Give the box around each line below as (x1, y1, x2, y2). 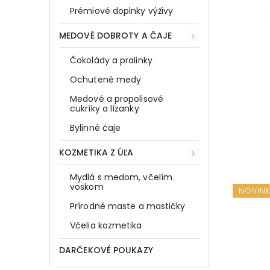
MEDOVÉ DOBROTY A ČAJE (59, 29, 172, 42)
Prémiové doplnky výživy (70, 4, 174, 17)
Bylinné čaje (70, 121, 121, 134)
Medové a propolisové (70, 92, 163, 105)
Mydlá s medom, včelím (70, 171, 173, 183)
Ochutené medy (70, 73, 142, 86)
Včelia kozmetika (70, 219, 142, 231)
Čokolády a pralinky (70, 54, 152, 66)
